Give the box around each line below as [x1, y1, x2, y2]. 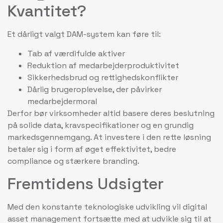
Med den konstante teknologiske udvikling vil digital [7, 202, 207, 213]
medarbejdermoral [27, 96, 97, 107]
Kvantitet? [7, 1, 86, 21]
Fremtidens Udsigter [7, 174, 164, 194]
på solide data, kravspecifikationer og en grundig [7, 119, 194, 130]
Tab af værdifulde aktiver [27, 48, 125, 59]
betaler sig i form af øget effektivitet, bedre [7, 143, 176, 154]
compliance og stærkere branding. [7, 155, 139, 166]
